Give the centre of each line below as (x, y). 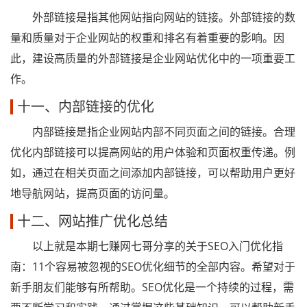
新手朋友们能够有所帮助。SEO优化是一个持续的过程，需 (152, 287)
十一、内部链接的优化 (86, 107)
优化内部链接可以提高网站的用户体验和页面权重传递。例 (153, 152)
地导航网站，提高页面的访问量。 (93, 193)
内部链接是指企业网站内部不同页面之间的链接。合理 (153, 132)
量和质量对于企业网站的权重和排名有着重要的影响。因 (147, 38)
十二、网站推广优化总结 (93, 221)
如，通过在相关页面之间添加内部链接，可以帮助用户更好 (153, 173)
